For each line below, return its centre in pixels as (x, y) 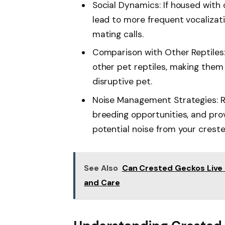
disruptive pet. (122, 82)
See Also (101, 168)
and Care (102, 183)
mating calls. (118, 34)
